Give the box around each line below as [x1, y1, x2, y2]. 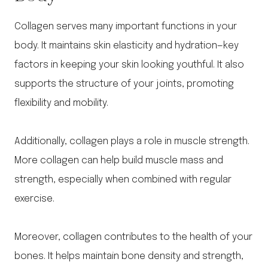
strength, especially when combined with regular [14, 175, 232, 185]
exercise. [14, 194, 54, 205]
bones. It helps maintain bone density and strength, [14, 251, 243, 262]
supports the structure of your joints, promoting [14, 79, 234, 90]
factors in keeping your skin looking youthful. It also [14, 60, 244, 71]
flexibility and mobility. [14, 98, 108, 109]
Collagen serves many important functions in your [14, 22, 237, 32]
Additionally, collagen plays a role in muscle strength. [14, 136, 249, 147]
